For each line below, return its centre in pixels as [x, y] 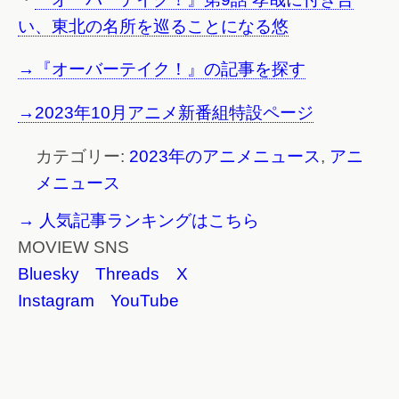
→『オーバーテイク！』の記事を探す [162, 69]
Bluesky [49, 273]
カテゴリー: [82, 156]
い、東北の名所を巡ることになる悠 [153, 26]
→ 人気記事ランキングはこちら [138, 220]
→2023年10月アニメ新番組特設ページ [166, 112]
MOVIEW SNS [73, 247]
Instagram [56, 300]
